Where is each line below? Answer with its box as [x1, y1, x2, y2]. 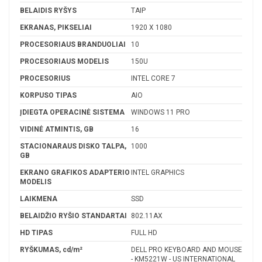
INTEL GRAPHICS [131, 168, 184, 177]
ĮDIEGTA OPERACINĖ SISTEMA [20, 108, 125, 116]
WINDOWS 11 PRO [131, 108, 190, 116]
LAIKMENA [20, 194, 57, 203]
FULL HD [131, 228, 157, 237]
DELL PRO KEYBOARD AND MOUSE [131, 245, 242, 254]
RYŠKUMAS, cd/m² [20, 245, 82, 254]
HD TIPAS [20, 228, 53, 237]
